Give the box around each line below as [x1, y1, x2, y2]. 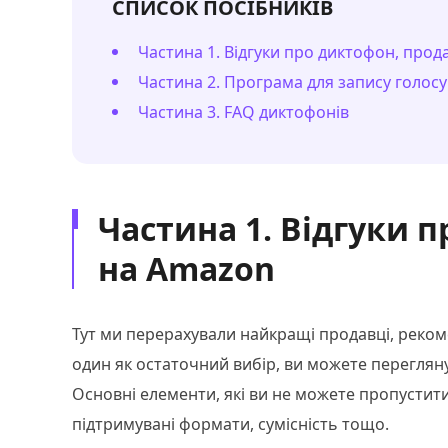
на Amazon [98, 247, 275, 290]
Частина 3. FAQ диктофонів [138, 101, 349, 123]
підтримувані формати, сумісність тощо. [72, 413, 389, 435]
